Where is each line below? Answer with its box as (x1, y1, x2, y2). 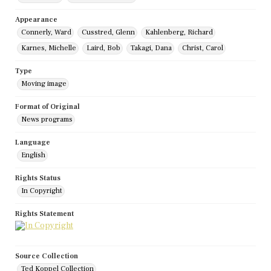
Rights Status (15, 174, 60, 183)
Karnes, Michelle (21, 44, 76, 53)
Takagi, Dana (131, 44, 172, 53)
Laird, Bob (87, 44, 120, 53)
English (21, 151, 45, 160)
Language (15, 138, 50, 148)
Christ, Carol (182, 44, 223, 53)
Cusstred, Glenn (82, 28, 135, 38)
